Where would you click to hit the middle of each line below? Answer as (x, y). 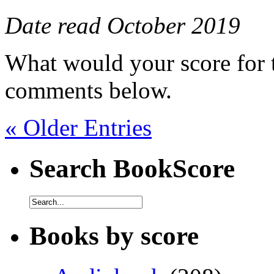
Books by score (114, 235)
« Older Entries (78, 127)
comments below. (88, 90)
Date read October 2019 (123, 25)
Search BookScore (132, 168)
